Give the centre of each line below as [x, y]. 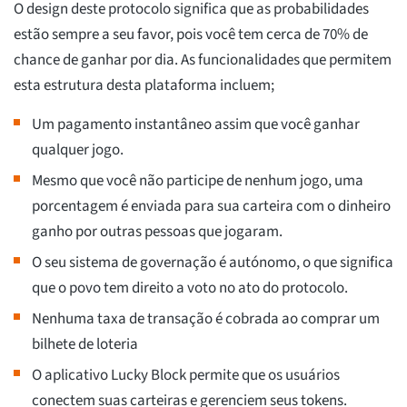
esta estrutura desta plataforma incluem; [144, 86]
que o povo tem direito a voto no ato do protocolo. [190, 288]
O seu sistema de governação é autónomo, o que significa [213, 263]
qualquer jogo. [78, 150]
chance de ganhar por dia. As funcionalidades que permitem [203, 60]
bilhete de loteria [85, 345]
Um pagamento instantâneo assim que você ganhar [196, 125]
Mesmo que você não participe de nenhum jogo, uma [198, 181]
